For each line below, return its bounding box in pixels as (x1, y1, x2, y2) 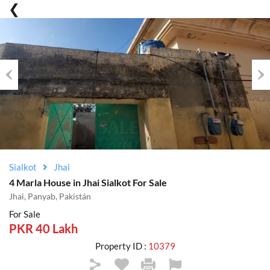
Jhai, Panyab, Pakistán (9, 191, 91, 201)
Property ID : (95, 240, 148, 251)
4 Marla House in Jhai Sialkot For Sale (9, 177, 167, 188)
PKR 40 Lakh (9, 221, 78, 236)
